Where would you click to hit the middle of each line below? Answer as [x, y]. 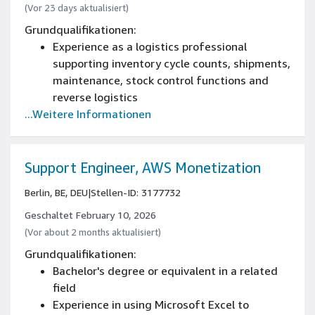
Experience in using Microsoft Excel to [151, 304]
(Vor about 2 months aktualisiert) [93, 232]
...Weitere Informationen [88, 114]
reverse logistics [95, 97]
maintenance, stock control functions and [161, 80]
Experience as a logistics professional [150, 46]
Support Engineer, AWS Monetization [143, 168]
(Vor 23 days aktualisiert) [77, 8]
